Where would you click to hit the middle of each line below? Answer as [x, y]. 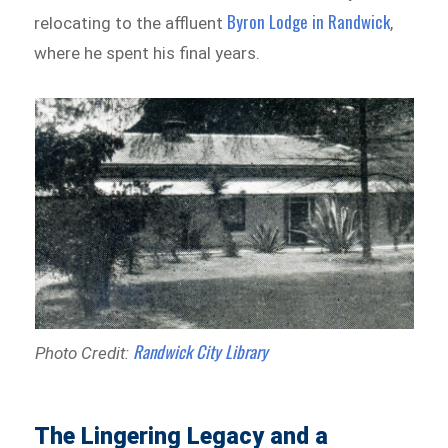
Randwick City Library [200, 352]
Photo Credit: [83, 353]
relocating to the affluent [131, 23]
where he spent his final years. [147, 53]
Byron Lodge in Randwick [309, 22]
